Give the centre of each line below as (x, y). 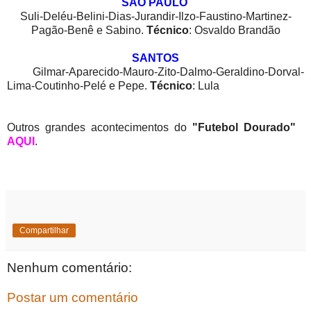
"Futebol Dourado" (244, 127)
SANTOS (155, 58)
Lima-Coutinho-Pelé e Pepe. (78, 85)
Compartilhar (44, 230)
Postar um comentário (73, 298)
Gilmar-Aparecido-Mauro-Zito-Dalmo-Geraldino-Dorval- (155, 72)
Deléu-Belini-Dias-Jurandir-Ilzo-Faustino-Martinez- (167, 16)
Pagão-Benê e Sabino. (89, 30)
